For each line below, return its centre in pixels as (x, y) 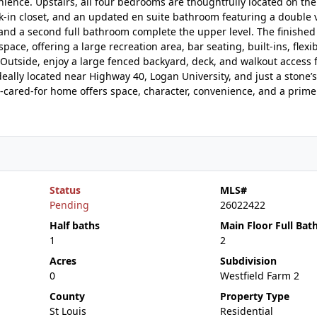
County (67, 296)
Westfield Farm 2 (259, 276)
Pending (69, 205)
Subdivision (248, 261)
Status (65, 190)
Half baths (74, 225)
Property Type (254, 296)
